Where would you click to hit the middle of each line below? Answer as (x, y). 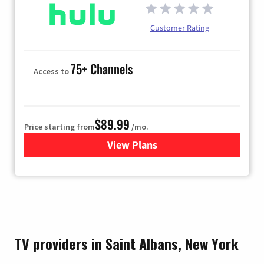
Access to (52, 72)
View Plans (132, 145)
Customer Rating (180, 28)
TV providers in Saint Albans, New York (127, 244)
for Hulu (151, 145)
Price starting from (60, 127)
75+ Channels (102, 69)
